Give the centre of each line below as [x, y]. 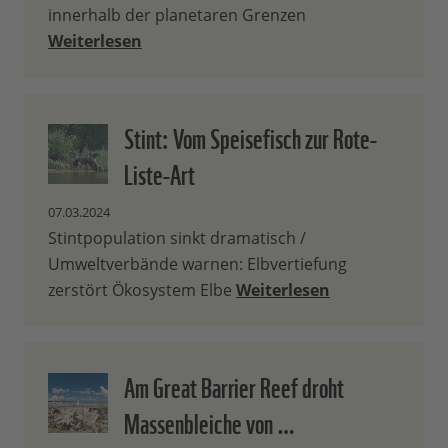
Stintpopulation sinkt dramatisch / [177, 238]
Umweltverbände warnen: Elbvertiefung [197, 264]
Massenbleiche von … [209, 421]
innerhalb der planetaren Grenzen [177, 15]
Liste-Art [159, 172]
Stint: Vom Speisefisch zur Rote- [250, 136]
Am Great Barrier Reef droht [234, 385]
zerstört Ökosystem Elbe [142, 290]
